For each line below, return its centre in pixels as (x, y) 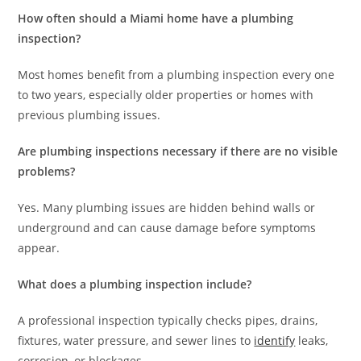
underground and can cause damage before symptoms (167, 228)
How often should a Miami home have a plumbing (156, 19)
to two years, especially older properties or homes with (166, 95)
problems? (47, 172)
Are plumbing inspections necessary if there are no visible (178, 151)
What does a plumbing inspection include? (135, 284)
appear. (39, 248)
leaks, (312, 341)
